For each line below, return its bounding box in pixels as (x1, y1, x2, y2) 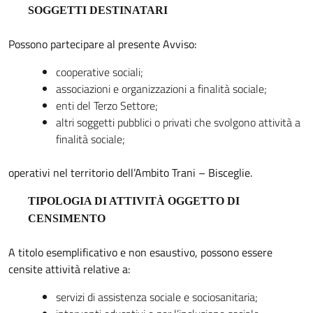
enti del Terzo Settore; (56, 96, 158, 114)
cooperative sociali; (56, 63, 143, 80)
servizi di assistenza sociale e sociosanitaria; (56, 288, 258, 305)
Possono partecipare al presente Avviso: (8, 35, 196, 52)
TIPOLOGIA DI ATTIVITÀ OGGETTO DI (28, 194, 240, 207)
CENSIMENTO (28, 212, 105, 224)
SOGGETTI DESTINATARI (28, 3, 168, 16)
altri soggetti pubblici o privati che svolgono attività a (56, 113, 300, 131)
